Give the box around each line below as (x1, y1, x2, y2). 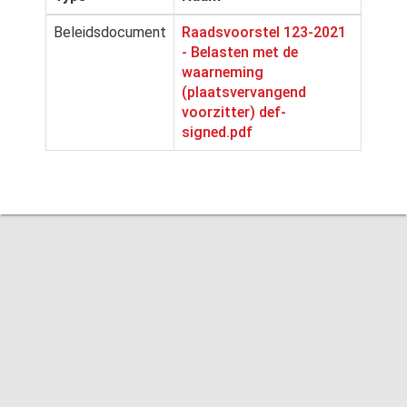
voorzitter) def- (182, 104, 286, 121)
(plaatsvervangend (182, 84, 306, 101)
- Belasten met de (182, 44, 298, 61)
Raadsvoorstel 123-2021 (182, 24, 346, 41)
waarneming (182, 64, 263, 81)
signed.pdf (182, 124, 253, 141)
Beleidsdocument (54, 24, 166, 41)
